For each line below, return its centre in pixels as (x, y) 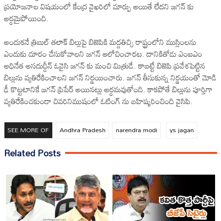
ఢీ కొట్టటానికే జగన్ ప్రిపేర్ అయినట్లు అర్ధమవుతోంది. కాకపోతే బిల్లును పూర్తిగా (108, 89)
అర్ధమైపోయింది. (26, 18)
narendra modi (136, 130)
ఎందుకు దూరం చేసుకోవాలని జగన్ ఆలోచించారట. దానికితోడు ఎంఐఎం (103, 54)
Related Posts (32, 153)
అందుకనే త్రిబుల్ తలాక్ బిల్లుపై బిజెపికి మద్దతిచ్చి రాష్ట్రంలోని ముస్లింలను (100, 42)
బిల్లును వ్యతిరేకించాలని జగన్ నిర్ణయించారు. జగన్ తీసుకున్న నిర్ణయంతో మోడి (110, 77)
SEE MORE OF (28, 130)
